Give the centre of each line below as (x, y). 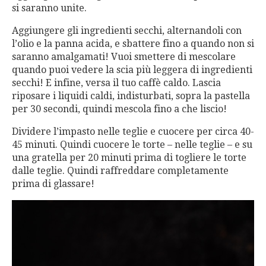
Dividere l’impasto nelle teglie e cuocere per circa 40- (133, 132)
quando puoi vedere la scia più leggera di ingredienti (132, 70)
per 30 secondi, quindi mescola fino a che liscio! (119, 109)
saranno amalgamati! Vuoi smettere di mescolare (124, 57)
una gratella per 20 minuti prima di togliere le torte (129, 158)
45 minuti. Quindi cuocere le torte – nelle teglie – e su (132, 145)
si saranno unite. (49, 8)
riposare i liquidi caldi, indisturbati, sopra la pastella (131, 96)
